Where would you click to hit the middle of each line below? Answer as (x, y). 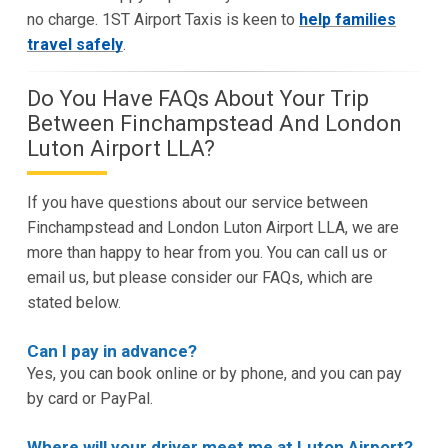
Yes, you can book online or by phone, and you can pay (214, 373)
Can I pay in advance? (111, 350)
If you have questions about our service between (197, 202)
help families (347, 19)
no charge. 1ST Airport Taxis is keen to (162, 19)
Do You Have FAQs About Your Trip (197, 98)
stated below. (73, 302)
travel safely (74, 44)
